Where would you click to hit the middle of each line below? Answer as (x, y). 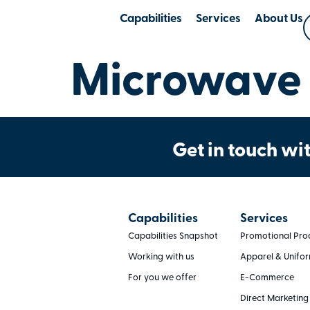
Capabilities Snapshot (173, 236)
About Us (279, 19)
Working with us (161, 257)
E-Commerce (267, 278)
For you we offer (162, 278)
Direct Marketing (274, 299)
